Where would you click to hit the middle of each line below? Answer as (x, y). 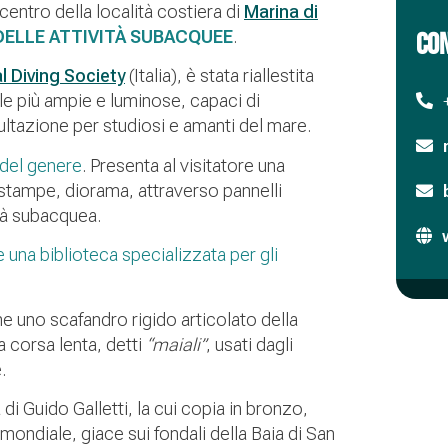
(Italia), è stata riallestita (219, 76)
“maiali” (176, 344)
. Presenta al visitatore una (183, 165)
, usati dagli (249, 344)
